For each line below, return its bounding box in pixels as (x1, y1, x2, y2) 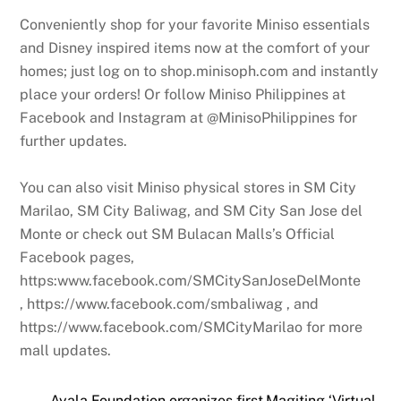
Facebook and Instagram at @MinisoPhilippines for (20, 108, 358, 126)
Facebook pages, (20, 248, 135, 266)
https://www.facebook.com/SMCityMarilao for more (20, 318, 363, 336)
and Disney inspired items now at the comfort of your (20, 38, 371, 56)
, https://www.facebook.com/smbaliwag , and (20, 294, 320, 312)
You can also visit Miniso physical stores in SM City (20, 178, 357, 196)
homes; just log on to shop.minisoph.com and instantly (20, 62, 380, 80)
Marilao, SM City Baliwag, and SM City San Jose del (20, 201, 363, 219)
